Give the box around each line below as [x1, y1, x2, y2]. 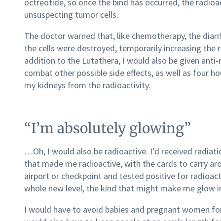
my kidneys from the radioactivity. [24, 79, 150, 91]
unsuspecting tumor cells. [24, 9, 118, 21]
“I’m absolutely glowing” [24, 119, 191, 138]
